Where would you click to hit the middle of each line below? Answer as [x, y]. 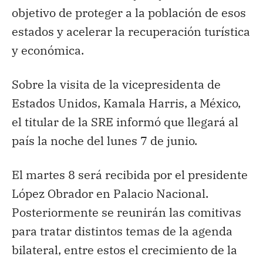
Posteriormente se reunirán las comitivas [127, 212]
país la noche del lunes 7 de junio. [104, 140]
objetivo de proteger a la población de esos [129, 12]
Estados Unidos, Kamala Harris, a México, [126, 103]
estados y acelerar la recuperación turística [131, 31]
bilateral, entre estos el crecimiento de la [124, 249]
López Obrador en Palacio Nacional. [110, 193]
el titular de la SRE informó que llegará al [125, 122]
